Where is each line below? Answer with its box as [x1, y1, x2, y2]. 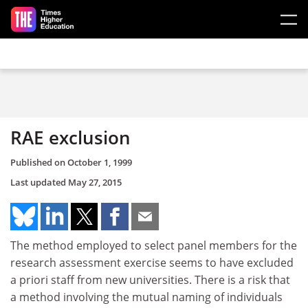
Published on [10, 155, 67, 168]
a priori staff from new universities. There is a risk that [10, 272, 290, 287]
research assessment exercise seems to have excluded [10, 254, 294, 270]
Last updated [10, 175, 68, 188]
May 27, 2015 [68, 175, 122, 188]
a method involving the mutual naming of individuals [10, 289, 283, 305]
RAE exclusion [10, 125, 131, 150]
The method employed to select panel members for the [10, 237, 297, 253]
